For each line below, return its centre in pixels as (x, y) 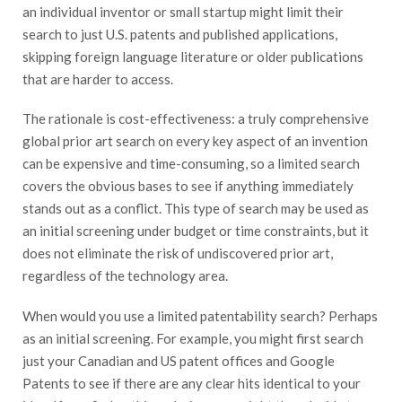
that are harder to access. (98, 79)
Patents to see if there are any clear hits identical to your (192, 384)
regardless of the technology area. (125, 276)
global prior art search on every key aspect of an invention (195, 141)
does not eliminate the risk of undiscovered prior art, (178, 253)
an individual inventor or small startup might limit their (183, 11)
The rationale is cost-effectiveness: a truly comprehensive (196, 119)
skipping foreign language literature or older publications (193, 56)
